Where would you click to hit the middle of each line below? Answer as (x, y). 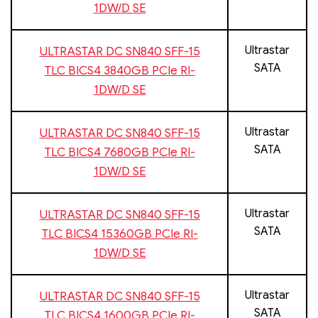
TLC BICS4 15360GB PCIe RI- (120, 234)
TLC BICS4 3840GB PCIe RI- (120, 70)
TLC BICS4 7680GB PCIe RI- (120, 152)
